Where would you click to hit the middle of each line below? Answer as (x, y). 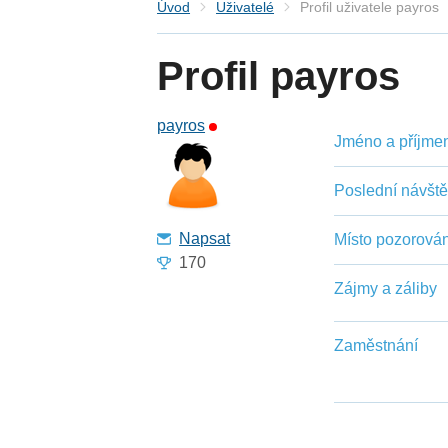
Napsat (205, 239)
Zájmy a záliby (385, 289)
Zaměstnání (375, 346)
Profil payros (279, 76)
